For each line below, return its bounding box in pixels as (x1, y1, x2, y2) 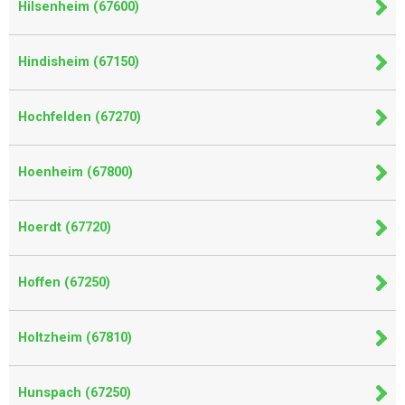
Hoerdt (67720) (18, 220, 111, 235)
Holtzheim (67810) (18, 330, 132, 345)
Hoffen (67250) (18, 275, 110, 290)
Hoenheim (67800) (18, 165, 133, 180)
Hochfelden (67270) (18, 109, 141, 125)
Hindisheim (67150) (18, 54, 139, 70)
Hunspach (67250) (18, 385, 131, 400)
